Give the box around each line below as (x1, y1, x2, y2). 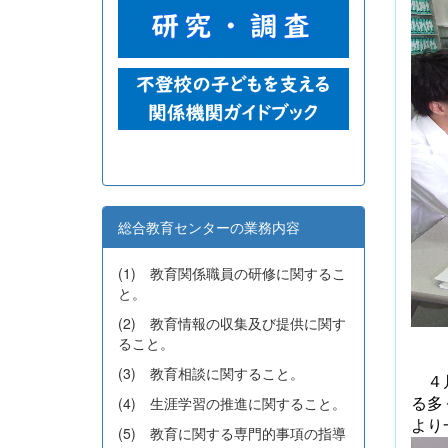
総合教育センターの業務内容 (118, 217, 300, 238)
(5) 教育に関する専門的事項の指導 (118, 423, 346, 444)
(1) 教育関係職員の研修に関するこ (118, 263, 346, 284)
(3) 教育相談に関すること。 (118, 363, 304, 384)
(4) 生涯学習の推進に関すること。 (118, 393, 346, 414)
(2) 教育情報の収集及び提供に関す (118, 313, 346, 334)
